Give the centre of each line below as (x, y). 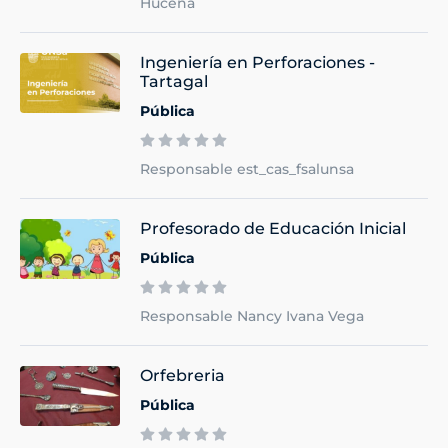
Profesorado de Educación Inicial (273, 229)
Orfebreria (182, 376)
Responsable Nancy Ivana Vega (252, 316)
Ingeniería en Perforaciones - (257, 63)
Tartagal (174, 82)
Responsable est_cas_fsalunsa (247, 169)
